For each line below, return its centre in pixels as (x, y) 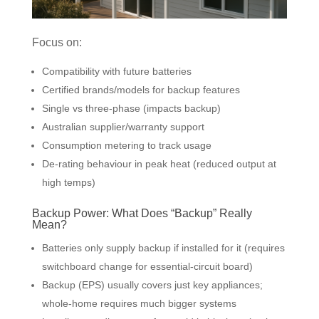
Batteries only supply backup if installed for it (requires (163, 248)
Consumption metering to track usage (126, 146)
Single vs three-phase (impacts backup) (131, 109)
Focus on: (57, 43)
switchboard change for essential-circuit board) (147, 267)
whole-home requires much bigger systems (139, 304)
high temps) (68, 183)
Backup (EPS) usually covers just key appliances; (152, 285)
